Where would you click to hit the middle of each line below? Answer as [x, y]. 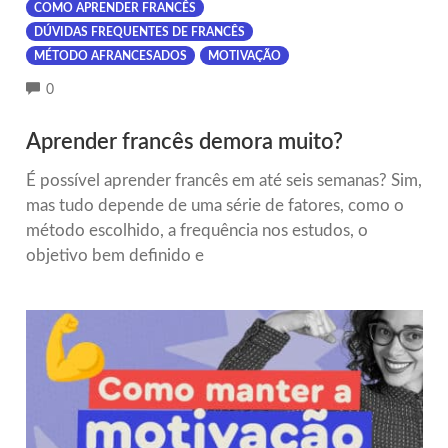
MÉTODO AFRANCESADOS [110, 56]
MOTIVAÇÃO [244, 56]
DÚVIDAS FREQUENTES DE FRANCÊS [139, 32]
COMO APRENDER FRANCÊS [114, 8]
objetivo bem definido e [114, 255]
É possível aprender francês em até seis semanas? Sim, [223, 180]
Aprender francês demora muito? [184, 141]
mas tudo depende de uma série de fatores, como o [214, 205]
